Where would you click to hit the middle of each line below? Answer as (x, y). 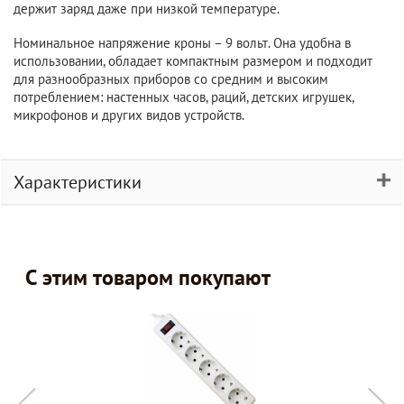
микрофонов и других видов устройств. (129, 115)
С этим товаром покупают (148, 277)
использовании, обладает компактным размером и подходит (193, 61)
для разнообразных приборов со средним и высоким (171, 79)
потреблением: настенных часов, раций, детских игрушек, (184, 97)
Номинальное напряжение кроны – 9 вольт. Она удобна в (182, 43)
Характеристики (78, 182)
